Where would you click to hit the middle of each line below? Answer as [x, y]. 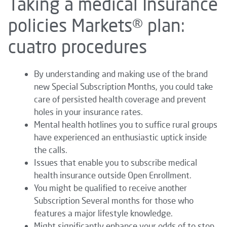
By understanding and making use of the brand [121, 73]
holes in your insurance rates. [88, 111]
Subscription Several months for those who [114, 200]
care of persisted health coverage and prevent [120, 99]
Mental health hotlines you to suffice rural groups [126, 124]
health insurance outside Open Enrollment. [113, 175]
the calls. [51, 149]
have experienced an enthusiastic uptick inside [120, 137]
